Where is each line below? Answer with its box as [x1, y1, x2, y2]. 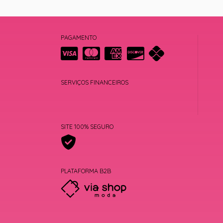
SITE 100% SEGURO [61, 122, 113, 130]
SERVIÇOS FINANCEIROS [61, 79, 128, 87]
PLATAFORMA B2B [61, 167, 111, 175]
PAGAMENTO [61, 34, 97, 42]
